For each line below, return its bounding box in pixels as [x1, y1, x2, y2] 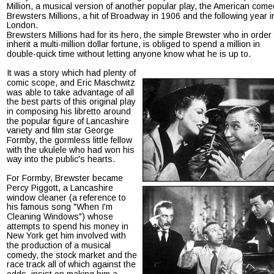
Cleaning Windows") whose [7, 211, 116, 221]
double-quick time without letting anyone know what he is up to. [7, 49, 251, 59]
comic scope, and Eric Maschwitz [7, 78, 138, 88]
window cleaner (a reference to [7, 192, 128, 202]
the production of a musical [7, 240, 113, 250]
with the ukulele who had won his [7, 144, 137, 155]
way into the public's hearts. [7, 154, 115, 165]
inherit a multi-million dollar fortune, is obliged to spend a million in [7, 39, 262, 50]
